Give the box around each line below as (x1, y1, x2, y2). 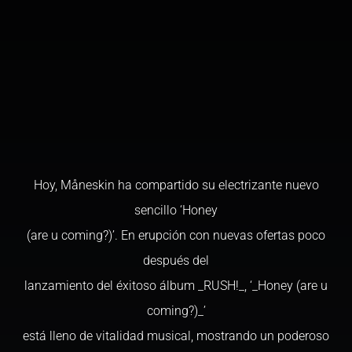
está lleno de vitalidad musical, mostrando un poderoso (23, 328, 329, 343)
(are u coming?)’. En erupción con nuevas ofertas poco (27, 228, 325, 243)
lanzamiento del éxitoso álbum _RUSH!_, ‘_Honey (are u (24, 278, 328, 293)
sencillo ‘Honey (134, 203, 218, 218)
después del (143, 253, 209, 268)
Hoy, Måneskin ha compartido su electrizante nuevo (33, 178, 319, 192)
